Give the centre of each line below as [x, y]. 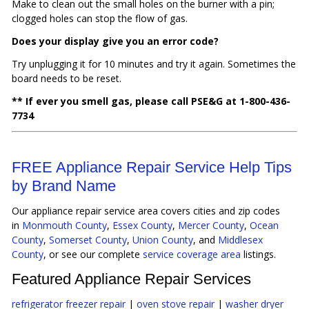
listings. [259, 255]
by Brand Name [64, 186]
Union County [163, 240]
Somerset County [88, 240]
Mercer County [211, 226]
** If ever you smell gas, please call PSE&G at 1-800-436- [151, 101]
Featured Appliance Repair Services [132, 279]
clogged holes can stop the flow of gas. [100, 19]
